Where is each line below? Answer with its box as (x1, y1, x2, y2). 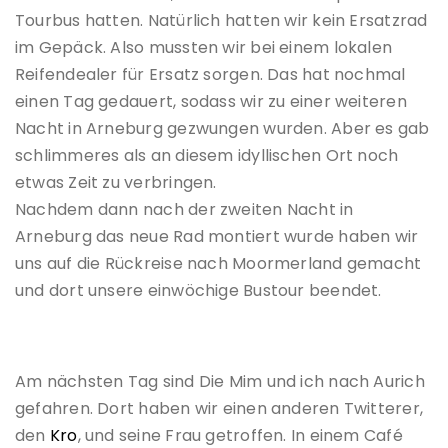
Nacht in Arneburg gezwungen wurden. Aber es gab (15, 117, 430, 141)
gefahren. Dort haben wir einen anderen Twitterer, (15, 397, 424, 421)
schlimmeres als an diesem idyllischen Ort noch (15, 144, 399, 168)
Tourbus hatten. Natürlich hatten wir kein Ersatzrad (15, 9, 428, 33)
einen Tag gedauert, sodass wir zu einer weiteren (15, 90, 407, 114)
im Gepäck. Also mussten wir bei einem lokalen (15, 36, 393, 60)
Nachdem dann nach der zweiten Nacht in (15, 198, 354, 222)
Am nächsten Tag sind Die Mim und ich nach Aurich (15, 370, 425, 394)
